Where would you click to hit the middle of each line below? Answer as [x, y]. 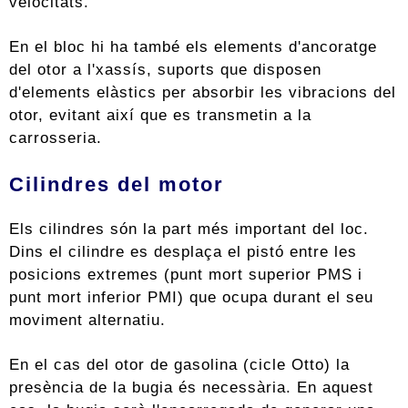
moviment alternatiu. [87, 320]
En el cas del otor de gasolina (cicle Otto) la [179, 365]
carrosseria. [56, 138]
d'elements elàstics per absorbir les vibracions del [203, 92]
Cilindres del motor [117, 185]
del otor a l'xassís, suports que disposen [165, 70]
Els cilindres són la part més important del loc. [189, 229]
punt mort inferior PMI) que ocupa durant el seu [191, 297]
